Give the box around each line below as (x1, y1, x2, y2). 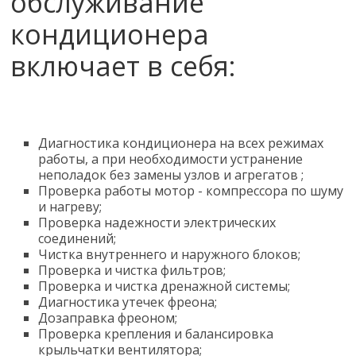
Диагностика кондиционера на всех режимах (38, 134, 324, 152)
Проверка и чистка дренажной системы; (38, 277, 291, 295)
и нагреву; (38, 198, 103, 215)
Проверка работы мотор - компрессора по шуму (38, 182, 344, 199)
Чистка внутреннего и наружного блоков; (38, 246, 301, 263)
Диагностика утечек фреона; (38, 293, 218, 311)
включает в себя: (10, 48, 237, 84)
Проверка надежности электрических (38, 214, 277, 231)
